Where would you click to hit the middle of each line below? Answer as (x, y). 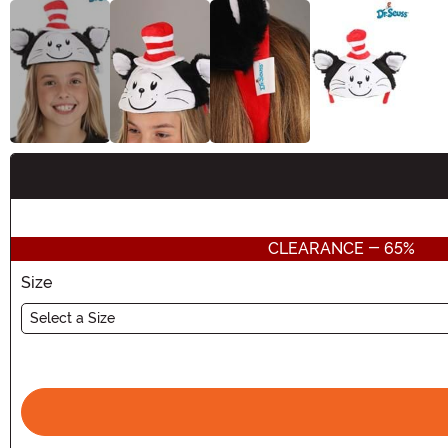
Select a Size (72, 317)
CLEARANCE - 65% (341, 248)
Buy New (55, 186)
